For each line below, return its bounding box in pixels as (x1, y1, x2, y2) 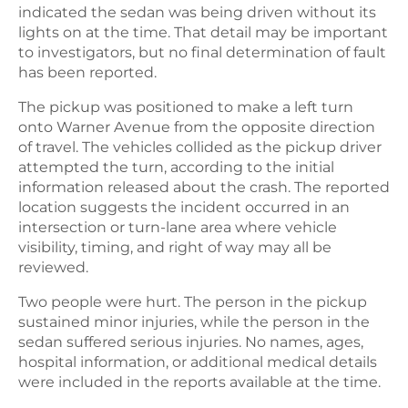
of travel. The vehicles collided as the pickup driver (18, 138, 382, 156)
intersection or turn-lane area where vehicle (18, 218, 337, 236)
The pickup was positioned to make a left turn (18, 97, 353, 116)
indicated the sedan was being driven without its (18, 3, 376, 21)
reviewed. (18, 258, 88, 276)
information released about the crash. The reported (18, 178, 390, 196)
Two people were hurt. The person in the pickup (18, 292, 367, 311)
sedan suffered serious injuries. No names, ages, (18, 332, 363, 351)
